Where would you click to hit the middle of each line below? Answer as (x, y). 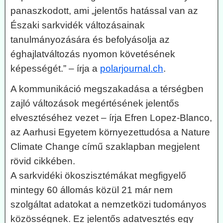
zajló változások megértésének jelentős (95, 104)
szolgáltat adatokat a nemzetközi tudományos (109, 205)
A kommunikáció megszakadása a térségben (107, 89)
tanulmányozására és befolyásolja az (90, 40)
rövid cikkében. (43, 161)
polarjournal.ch (132, 69)
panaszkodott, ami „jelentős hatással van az (104, 11)
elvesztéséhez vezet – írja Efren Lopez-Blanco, (111, 118)
